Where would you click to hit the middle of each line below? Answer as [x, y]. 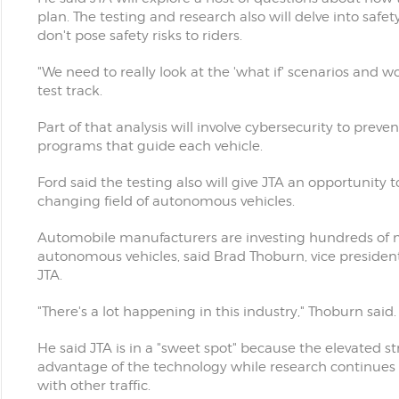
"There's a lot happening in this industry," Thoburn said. [216, 312]
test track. [69, 91]
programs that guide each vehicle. [150, 146]
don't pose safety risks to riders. [139, 36]
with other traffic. [94, 386]
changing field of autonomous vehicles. [166, 201]
